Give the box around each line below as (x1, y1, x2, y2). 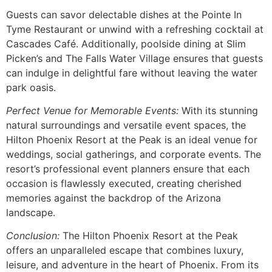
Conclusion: (6, 229, 59, 242)
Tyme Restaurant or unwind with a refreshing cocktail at (6, 22, 263, 35)
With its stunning (178, 104, 258, 117)
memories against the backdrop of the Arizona (6, 191, 221, 204)
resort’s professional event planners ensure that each (6, 162, 250, 175)
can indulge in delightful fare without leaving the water (6, 66, 257, 79)
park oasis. (6, 81, 56, 93)
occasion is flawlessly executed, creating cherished (6, 177, 242, 189)
